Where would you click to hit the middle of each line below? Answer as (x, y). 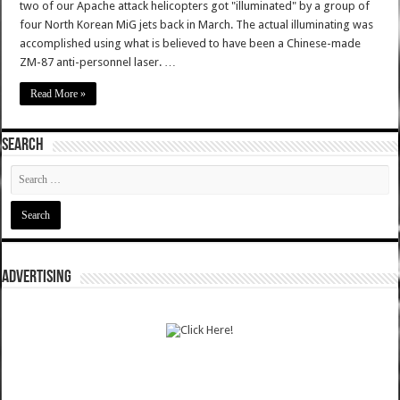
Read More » (58, 94)
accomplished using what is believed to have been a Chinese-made (191, 44)
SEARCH (23, 146)
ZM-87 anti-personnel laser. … (98, 62)
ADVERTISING (37, 278)
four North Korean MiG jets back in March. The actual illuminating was (197, 25)
